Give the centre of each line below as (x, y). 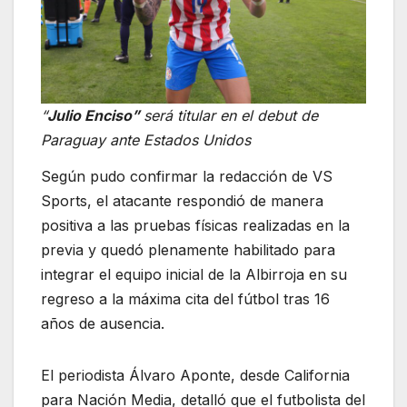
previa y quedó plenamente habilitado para (188, 249)
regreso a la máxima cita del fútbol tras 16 (185, 298)
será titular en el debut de (231, 115)
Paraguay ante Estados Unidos (146, 139)
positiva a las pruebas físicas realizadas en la (195, 225)
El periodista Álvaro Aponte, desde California (195, 375)
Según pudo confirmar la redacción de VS (187, 176)
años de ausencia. (103, 323)
